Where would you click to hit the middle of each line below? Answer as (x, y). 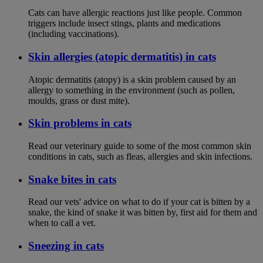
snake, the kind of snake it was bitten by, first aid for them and (143, 213)
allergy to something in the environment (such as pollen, (131, 90)
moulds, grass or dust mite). (79, 100)
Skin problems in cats (80, 123)
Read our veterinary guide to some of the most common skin (140, 146)
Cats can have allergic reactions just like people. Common (135, 13)
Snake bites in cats (72, 179)
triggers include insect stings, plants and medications (124, 23)
